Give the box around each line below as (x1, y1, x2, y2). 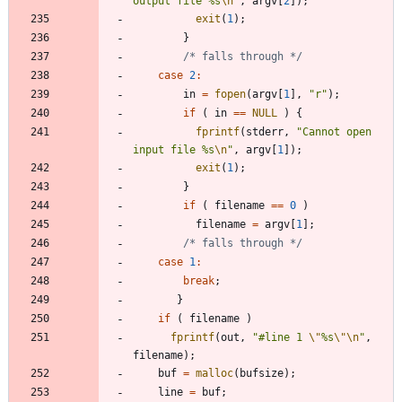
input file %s (133, 143, 214, 156)
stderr (246, 125, 284, 138)
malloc (196, 366, 233, 380)
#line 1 (258, 330, 309, 344)
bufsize (240, 366, 284, 380)
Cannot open (302, 125, 371, 138)
